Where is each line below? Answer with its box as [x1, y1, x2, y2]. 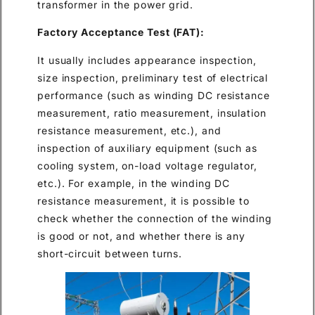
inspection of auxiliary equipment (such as [37, 141, 257, 154]
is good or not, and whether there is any [37, 229, 245, 242]
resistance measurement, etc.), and [37, 124, 221, 136]
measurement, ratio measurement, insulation [37, 106, 266, 119]
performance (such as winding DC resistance [37, 89, 270, 101]
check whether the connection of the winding [37, 212, 272, 224]
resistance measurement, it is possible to [37, 194, 250, 207]
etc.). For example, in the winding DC [37, 176, 231, 189]
